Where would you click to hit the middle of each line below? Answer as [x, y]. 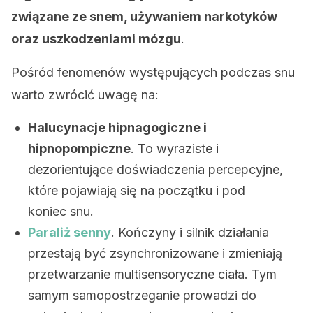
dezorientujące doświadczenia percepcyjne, [155, 169]
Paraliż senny [70, 232]
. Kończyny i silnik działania [190, 232]
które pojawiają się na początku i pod [137, 190]
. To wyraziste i [175, 148]
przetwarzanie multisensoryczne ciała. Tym [152, 274]
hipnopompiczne [79, 148]
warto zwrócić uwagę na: [85, 95]
